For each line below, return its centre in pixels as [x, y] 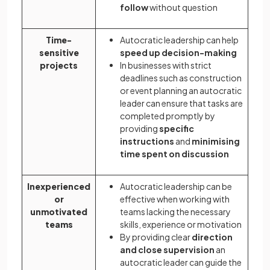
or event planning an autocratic [181, 91]
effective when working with [175, 199]
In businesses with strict [166, 65]
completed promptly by [168, 116]
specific [177, 129]
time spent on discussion [174, 154]
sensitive [59, 53]
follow [134, 8]
